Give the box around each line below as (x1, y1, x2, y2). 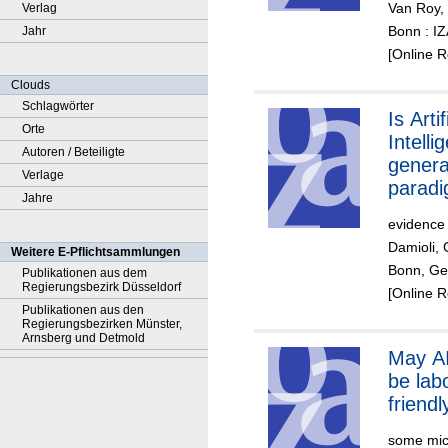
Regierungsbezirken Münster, (22, 317, 182, 331)
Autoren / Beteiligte (22, 145, 125, 159)
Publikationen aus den (22, 303, 144, 317)
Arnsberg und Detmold (22, 331, 145, 345)
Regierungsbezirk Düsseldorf (22, 280, 181, 294)
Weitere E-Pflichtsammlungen (11, 245, 180, 259)
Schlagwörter (22, 99, 94, 113)
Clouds (11, 78, 50, 92)
